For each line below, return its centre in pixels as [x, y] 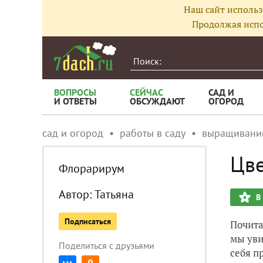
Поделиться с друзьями [107, 245]
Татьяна [114, 194]
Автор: [77, 194]
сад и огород [73, 133]
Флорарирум [92, 168]
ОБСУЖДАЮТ [157, 101]
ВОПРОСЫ [75, 92]
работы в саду [153, 133]
